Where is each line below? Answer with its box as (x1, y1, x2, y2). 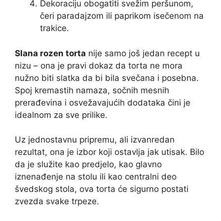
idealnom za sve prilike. (15, 110, 108, 120)
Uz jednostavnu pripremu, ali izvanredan (15, 135, 175, 145)
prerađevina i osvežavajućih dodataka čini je (15, 97, 190, 108)
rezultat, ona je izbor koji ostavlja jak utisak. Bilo (15, 147, 204, 157)
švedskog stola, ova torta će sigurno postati (15, 184, 188, 194)
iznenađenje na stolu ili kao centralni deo (15, 172, 177, 182)
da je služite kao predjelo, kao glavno (15, 159, 162, 169)
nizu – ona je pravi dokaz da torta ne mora (15, 60, 183, 71)
